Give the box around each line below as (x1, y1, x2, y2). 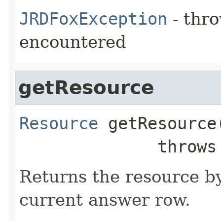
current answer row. (19, 190, 190, 210)
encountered (19, 32, 126, 52)
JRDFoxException (19, 9, 167, 29)
